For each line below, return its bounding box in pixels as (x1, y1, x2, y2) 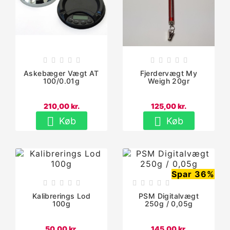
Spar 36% (171, 168, 215, 179)
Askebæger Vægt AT (24, 68, 99, 78)
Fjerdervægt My (140, 68, 198, 78)
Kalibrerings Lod (32, 191, 91, 200)
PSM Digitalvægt (138, 191, 199, 200)
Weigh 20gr (147, 76, 189, 85)
